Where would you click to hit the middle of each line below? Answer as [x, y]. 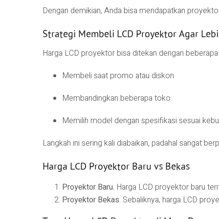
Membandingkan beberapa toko [116, 99]
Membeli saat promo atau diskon [118, 76]
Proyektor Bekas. [91, 200]
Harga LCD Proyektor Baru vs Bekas [116, 166]
